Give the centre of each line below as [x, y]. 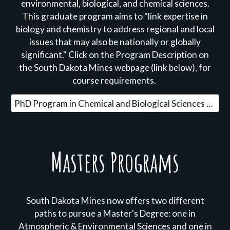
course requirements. [115, 80]
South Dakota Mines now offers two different [115, 200]
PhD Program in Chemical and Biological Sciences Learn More [210, 103]
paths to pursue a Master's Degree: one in [115, 213]
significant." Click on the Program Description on [115, 55]
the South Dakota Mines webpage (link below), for [115, 68]
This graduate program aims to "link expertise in [115, 16]
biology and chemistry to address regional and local [115, 29]
